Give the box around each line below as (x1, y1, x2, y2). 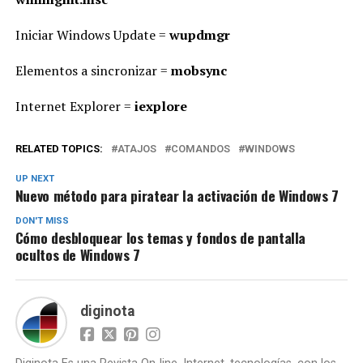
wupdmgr (169, 26, 230, 44)
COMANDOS (170, 143, 230, 155)
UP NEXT (15, 173, 54, 184)
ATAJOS (117, 143, 156, 155)
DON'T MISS (15, 216, 69, 226)
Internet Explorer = (15, 97, 135, 115)
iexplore (134, 97, 187, 115)
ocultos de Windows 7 (15, 244, 140, 265)
